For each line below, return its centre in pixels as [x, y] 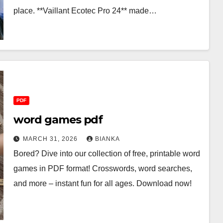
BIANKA [107, 139]
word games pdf [58, 119]
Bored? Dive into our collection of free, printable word [107, 153]
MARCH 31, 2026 [51, 139]
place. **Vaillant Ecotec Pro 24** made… [85, 10]
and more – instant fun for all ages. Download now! [102, 183]
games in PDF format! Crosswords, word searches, [103, 168]
